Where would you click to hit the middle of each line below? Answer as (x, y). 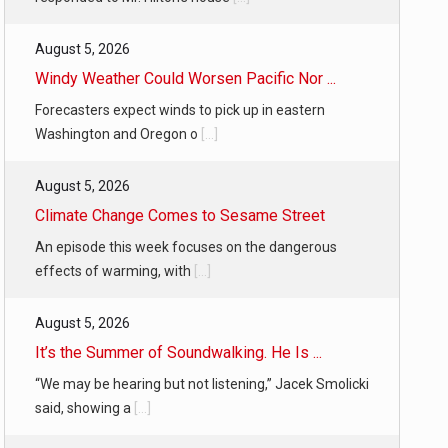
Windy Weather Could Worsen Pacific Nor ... (185, 78)
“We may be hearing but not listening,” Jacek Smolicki (202, 384)
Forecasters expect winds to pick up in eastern (180, 110)
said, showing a (84, 408)
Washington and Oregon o (118, 134)
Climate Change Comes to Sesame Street (180, 215)
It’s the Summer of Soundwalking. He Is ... (178, 352)
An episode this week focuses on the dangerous (186, 247)
